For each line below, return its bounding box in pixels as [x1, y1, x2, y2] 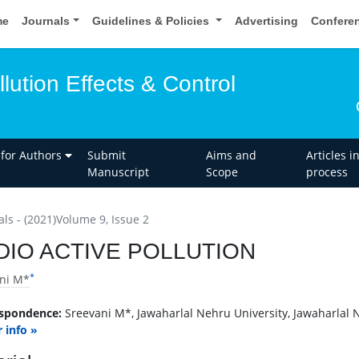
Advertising [235, 14, 298, 27]
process [305, 163, 348, 179]
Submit [87, 147, 127, 163]
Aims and [205, 147, 256, 163]
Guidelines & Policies [92, 14, 213, 27]
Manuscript [87, 163, 150, 179]
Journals [22, 14, 71, 27]
